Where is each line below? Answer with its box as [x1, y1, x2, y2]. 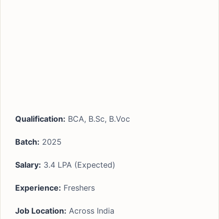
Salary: [15, 160, 41, 170]
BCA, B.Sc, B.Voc [66, 114, 130, 124]
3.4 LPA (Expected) [41, 160, 115, 170]
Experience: [15, 183, 61, 193]
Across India [66, 206, 114, 216]
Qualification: [15, 114, 66, 124]
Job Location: [15, 206, 66, 216]
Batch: [15, 137, 40, 147]
